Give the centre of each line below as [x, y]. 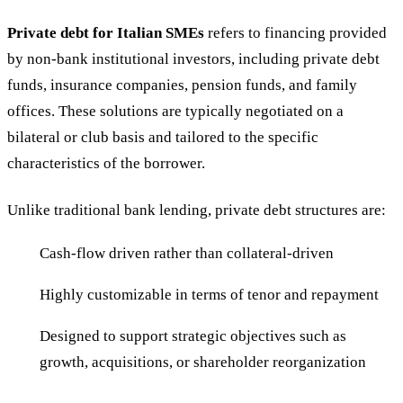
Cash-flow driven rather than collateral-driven [187, 254]
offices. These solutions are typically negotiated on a [175, 111]
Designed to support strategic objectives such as [193, 336]
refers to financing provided [296, 32]
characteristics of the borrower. [106, 163]
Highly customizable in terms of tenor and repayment [209, 295]
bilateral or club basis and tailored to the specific [163, 137]
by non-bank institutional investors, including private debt [193, 58]
